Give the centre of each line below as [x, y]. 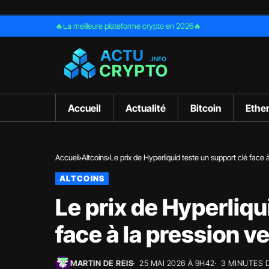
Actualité [146, 108]
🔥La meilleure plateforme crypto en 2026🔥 [128, 26]
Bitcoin [206, 108]
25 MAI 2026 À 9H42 [177, 263]
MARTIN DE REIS [102, 263]
